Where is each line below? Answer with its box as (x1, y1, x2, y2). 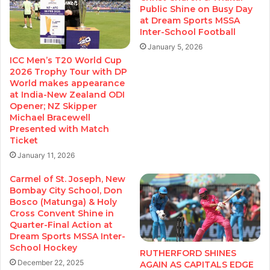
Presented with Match (10, 123, 109, 134)
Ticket (10, 134, 38, 146)
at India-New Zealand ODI (10, 89, 125, 100)
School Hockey (10, 242, 77, 253)
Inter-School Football (140, 27, 236, 38)
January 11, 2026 (17, 150, 75, 160)
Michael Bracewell (10, 111, 90, 123)
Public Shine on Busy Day (140, 4, 253, 15)
